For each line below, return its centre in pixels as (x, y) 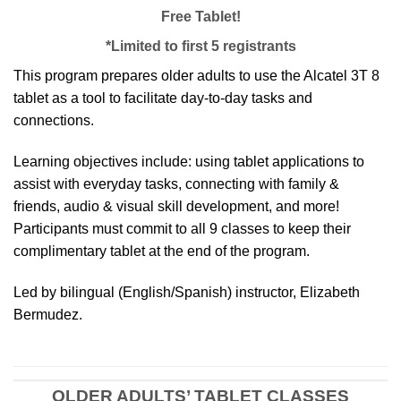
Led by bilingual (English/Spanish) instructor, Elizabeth (187, 292)
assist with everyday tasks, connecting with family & (176, 183)
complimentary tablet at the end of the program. (162, 251)
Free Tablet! (200, 17)
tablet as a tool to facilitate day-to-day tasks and (163, 98)
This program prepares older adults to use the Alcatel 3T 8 (196, 76)
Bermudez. (48, 314)
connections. (54, 121)
